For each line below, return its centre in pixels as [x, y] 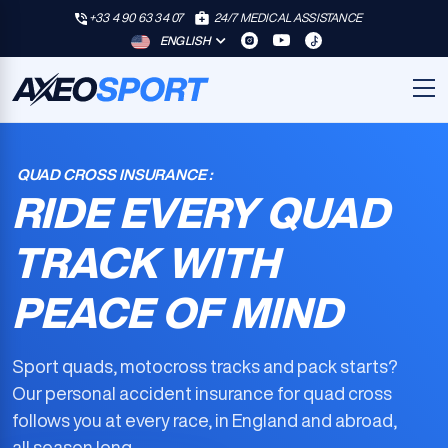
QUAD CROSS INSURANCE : [114, 174]
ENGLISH [186, 40]
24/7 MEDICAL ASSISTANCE [288, 17]
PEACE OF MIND [177, 312]
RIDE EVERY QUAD [200, 212]
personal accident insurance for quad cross [218, 393]
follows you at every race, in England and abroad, [204, 420]
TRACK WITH [145, 262]
